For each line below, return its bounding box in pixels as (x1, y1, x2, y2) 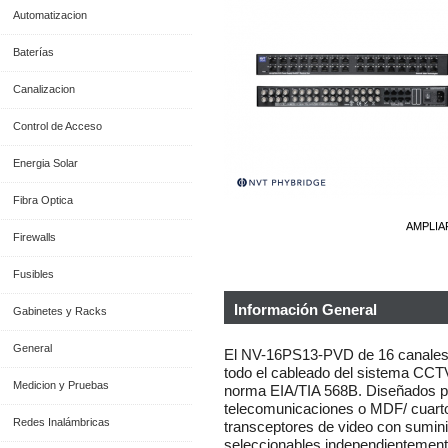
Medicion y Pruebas (12, 379, 109, 391)
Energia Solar (12, 157, 78, 169)
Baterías (12, 46, 54, 58)
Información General (233, 302, 377, 318)
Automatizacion (12, 9, 87, 21)
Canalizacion (12, 83, 75, 95)
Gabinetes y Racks (12, 305, 107, 317)
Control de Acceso (12, 120, 102, 132)
